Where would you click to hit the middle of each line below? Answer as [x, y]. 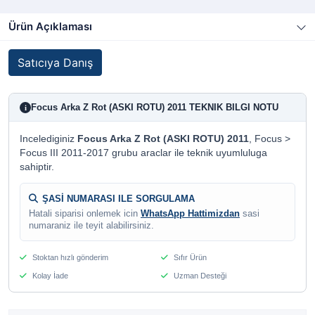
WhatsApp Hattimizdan [190, 214]
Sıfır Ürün [189, 257]
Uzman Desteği [199, 276]
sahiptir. [37, 167]
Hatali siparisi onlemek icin [85, 214]
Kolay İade [49, 276]
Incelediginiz [49, 139]
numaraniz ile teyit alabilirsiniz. [91, 226]
